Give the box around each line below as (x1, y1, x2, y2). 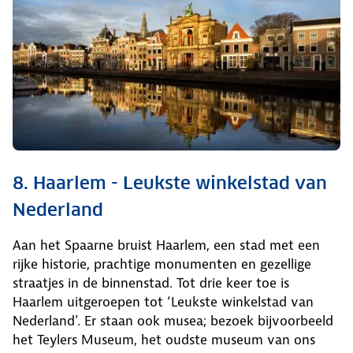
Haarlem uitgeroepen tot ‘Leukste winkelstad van (13, 293, 314, 311)
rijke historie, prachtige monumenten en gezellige (13, 255, 311, 273)
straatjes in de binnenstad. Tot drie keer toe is (13, 274, 289, 292)
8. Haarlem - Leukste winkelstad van (13, 172, 327, 195)
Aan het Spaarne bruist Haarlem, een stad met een (13, 236, 320, 255)
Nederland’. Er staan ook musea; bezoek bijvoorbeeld (13, 312, 333, 330)
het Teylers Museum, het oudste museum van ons (13, 331, 315, 349)
